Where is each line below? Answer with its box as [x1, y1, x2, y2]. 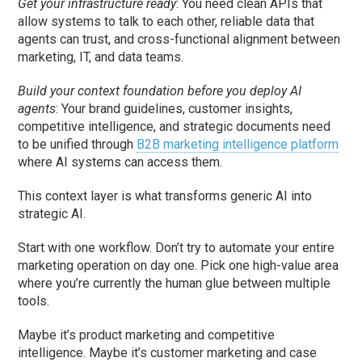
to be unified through [18, 137, 137, 153]
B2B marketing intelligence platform [137, 137, 339, 153]
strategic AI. [18, 206, 86, 222]
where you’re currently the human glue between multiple [18, 276, 331, 292]
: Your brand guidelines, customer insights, [56, 101, 293, 117]
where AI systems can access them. [18, 154, 223, 170]
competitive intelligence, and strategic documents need [18, 119, 331, 135]
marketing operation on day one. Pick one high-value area [18, 258, 339, 274]
